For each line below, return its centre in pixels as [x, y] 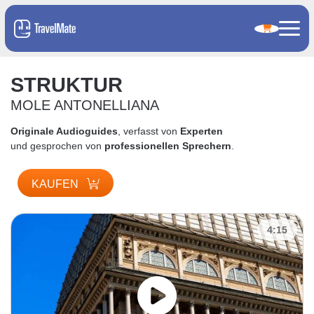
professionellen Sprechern [168, 145]
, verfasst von [149, 131]
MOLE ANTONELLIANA [85, 105]
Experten [202, 131]
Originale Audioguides [64, 131]
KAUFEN [56, 184]
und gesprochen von [57, 145]
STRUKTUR [67, 84]
